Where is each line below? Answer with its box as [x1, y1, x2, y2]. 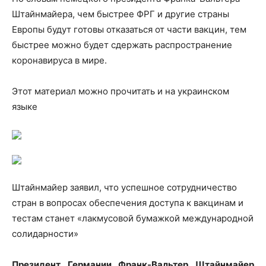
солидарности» [12, 227, 78, 239]
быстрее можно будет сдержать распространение [12, 39, 232, 50]
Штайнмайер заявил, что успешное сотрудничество [12, 181, 237, 193]
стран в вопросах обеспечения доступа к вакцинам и [12, 197, 243, 208]
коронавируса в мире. [12, 54, 107, 66]
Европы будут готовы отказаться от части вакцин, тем [12, 23, 246, 35]
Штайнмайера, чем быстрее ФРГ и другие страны [12, 8, 229, 20]
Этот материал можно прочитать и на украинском [12, 85, 229, 97]
